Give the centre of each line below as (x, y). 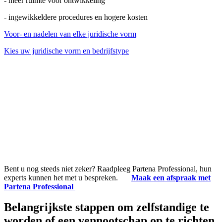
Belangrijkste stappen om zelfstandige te (107, 207)
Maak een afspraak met (171, 177)
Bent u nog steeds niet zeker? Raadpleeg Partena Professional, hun (108, 168)
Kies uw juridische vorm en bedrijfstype (66, 51)
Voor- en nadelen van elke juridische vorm (70, 34)
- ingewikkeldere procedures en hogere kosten (76, 17)
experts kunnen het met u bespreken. (68, 177)
